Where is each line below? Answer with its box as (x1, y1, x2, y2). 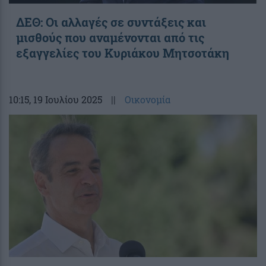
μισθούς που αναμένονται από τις (16, 29, 204, 45)
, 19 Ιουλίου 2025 (29, 93, 102, 106)
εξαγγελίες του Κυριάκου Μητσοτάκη (16, 45, 229, 61)
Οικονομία (125, 93, 170, 106)
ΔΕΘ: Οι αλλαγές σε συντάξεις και (16, 14, 206, 30)
